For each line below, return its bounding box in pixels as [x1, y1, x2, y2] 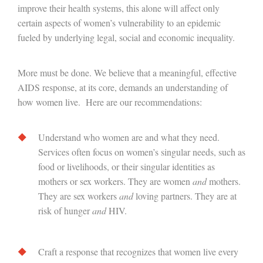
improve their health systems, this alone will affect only [18, 2, 220, 14]
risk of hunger [38, 204, 92, 217]
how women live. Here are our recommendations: [18, 96, 202, 108]
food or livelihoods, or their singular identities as [38, 160, 215, 173]
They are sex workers [38, 190, 119, 202]
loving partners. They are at [133, 190, 237, 202]
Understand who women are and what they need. [38, 131, 220, 143]
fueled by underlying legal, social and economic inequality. [18, 31, 241, 43]
